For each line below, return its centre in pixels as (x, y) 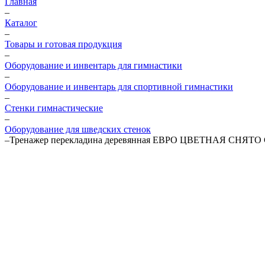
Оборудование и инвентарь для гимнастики (93, 65)
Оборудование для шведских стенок (78, 129)
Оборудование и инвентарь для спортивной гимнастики (119, 87)
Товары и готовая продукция (63, 44)
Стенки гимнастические (54, 108)
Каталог (21, 23)
